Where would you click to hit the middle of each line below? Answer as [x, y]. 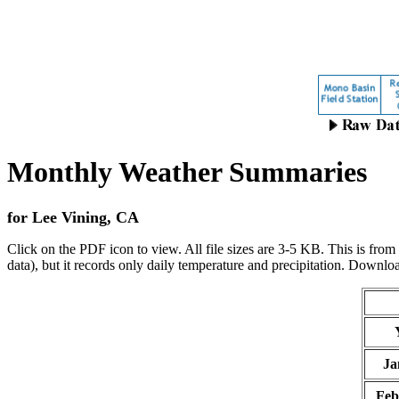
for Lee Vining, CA [73, 217]
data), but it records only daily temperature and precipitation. [176, 265]
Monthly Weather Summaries [187, 172]
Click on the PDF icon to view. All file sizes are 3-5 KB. [166, 248]
